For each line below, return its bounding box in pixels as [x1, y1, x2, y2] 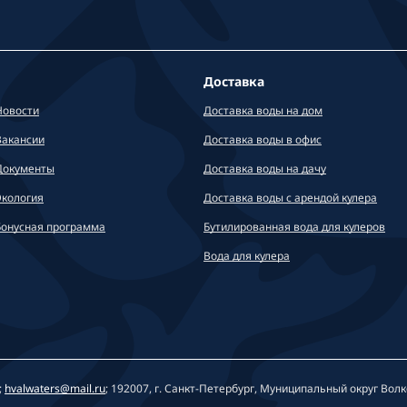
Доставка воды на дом [203, 102, 323, 118]
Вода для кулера [203, 247, 290, 263]
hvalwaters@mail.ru [5, 381, 105, 396]
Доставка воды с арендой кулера [203, 189, 377, 205]
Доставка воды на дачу [203, 160, 326, 176]
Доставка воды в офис [203, 131, 322, 147]
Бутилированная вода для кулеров [203, 218, 385, 234]
